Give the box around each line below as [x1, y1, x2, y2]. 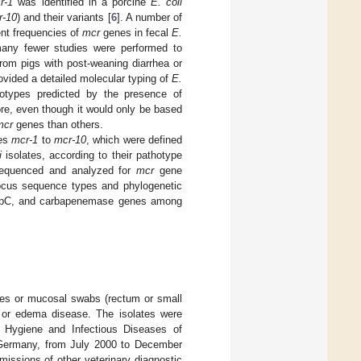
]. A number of [116, 10, 183, 23]
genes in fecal [99, 26, 172, 39]
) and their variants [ [16, 10, 111, 23]
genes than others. [13, 118, 103, 131]
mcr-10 [54, 133, 87, 146]
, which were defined [86, 133, 183, 146]
